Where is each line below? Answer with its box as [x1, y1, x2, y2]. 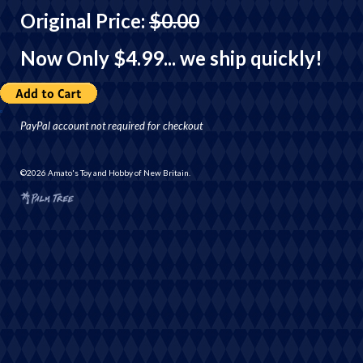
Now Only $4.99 [20, 46, 164, 70]
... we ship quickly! [164, 46, 322, 70]
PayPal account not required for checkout [20, 119, 203, 132]
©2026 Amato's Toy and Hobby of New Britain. [20, 168, 190, 177]
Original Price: [20, 9, 149, 32]
